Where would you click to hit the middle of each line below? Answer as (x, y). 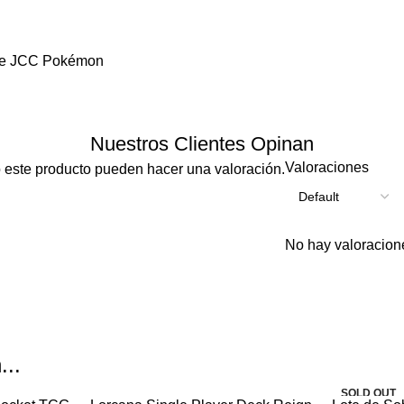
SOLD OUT (369, 394)
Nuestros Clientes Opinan (202, 144)
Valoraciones (327, 168)
